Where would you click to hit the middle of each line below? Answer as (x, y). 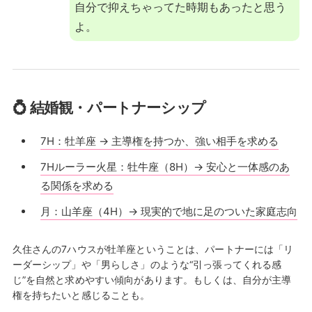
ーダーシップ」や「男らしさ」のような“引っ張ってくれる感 (147, 264)
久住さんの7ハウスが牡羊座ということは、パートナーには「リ (153, 249)
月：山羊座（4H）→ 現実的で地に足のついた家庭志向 (169, 211)
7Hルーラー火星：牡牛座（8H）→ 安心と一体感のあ (165, 166)
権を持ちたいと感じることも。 (81, 295)
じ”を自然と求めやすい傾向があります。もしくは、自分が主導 (152, 279)
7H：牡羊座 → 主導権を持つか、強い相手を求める (159, 141)
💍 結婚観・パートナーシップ (109, 107)
